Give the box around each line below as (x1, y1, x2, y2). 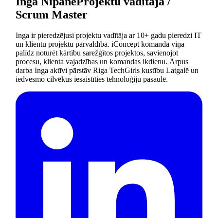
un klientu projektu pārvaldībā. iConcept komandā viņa (16, 39, 184, 48)
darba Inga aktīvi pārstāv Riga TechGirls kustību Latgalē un (16, 66, 199, 74)
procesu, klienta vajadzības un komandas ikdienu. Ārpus (16, 57, 188, 66)
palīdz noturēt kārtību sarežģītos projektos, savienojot (16, 48, 178, 57)
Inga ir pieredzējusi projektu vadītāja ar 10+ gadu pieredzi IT (16, 31, 201, 39)
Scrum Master (16, 8, 88, 21)
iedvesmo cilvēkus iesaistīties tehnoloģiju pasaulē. (16, 74, 168, 83)
